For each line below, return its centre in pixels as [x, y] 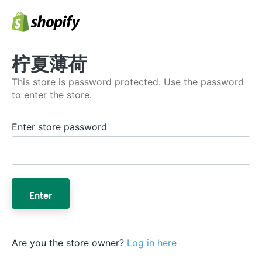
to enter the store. [52, 95]
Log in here [152, 243]
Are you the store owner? [69, 243]
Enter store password [59, 127]
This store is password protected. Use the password [128, 82]
